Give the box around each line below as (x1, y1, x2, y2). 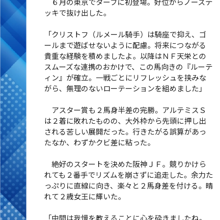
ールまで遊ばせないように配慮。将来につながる (44, 40, 206, 50)
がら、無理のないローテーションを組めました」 (44, 83, 206, 93)
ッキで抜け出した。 (44, 7, 110, 18)
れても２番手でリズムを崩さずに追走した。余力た (44, 169, 213, 180)
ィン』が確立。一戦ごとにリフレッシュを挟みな (44, 72, 206, 82)
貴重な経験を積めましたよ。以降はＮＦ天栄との (44, 51, 206, 61)
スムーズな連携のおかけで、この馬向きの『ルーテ (44, 61, 213, 72)
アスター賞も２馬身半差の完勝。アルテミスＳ (44, 105, 206, 115)
